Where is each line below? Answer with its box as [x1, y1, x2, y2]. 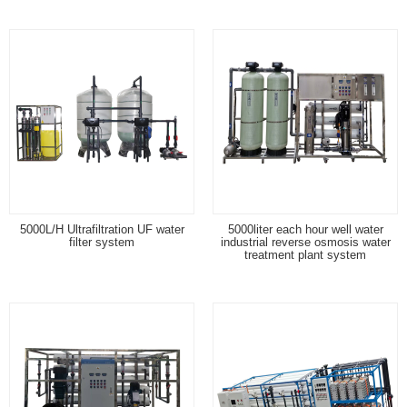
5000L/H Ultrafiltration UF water [19, 222, 184, 236]
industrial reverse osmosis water [220, 234, 391, 249]
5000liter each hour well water [227, 222, 383, 236]
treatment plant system [244, 247, 366, 262]
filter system [69, 234, 134, 249]
